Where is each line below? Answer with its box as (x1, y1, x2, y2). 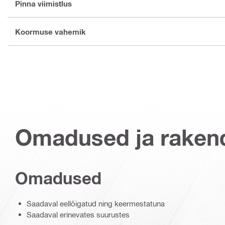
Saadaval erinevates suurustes (27, 210, 130, 219)
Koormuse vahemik (15, 27, 86, 36)
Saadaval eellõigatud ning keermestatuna (27, 199, 165, 208)
